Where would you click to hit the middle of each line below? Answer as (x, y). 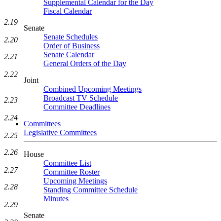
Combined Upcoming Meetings (92, 89)
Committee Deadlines (77, 107)
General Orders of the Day (85, 63)
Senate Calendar (69, 55)
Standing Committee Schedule (91, 190)
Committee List (67, 163)
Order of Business (72, 46)
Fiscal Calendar (68, 11)
